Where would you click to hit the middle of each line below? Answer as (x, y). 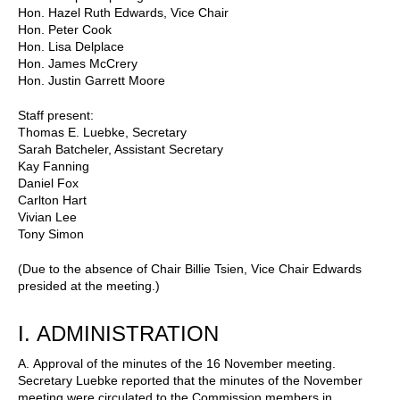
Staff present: (56, 115)
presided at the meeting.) (89, 285)
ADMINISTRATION (128, 333)
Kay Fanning (54, 166)
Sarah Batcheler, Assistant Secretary (121, 149)
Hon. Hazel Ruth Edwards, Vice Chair (123, 12)
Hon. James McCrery (78, 63)
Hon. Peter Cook (65, 29)
